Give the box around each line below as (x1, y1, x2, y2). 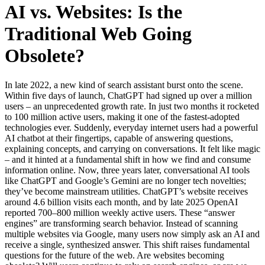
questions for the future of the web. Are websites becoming (5, 250, 224, 260)
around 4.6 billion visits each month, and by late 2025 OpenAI (5, 196, 238, 207)
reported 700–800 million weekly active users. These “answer (5, 207, 235, 218)
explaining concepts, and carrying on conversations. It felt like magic (5, 143, 260, 154)
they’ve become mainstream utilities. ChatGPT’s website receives (5, 186, 248, 196)
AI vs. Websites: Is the (5, 1, 182, 23)
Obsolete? (5, 45, 85, 67)
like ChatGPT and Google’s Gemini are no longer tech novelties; (5, 175, 246, 186)
